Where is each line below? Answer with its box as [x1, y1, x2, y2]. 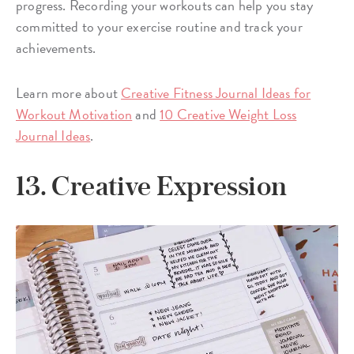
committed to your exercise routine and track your [16, 16, 303, 38]
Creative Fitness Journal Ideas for [121, 82, 311, 104]
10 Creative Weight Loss [160, 104, 297, 126]
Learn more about [16, 82, 122, 104]
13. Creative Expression [16, 170, 288, 202]
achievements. [16, 37, 96, 59]
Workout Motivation [16, 104, 133, 126]
